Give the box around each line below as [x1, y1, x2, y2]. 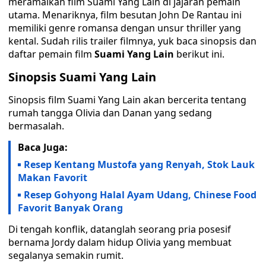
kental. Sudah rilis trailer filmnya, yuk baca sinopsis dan [8, 34, 256, 47]
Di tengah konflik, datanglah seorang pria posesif [8, 223, 231, 236]
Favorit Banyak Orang [18, 201, 123, 214]
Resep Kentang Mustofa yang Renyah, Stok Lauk [24, 158, 255, 171]
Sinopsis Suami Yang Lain [8, 69, 156, 85]
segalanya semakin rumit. [8, 249, 123, 262]
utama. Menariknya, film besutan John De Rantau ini [8, 8, 242, 21]
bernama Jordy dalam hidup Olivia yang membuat [8, 236, 232, 249]
